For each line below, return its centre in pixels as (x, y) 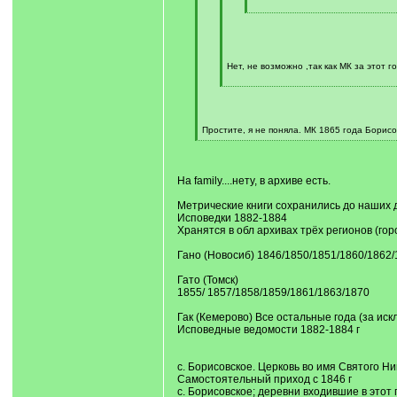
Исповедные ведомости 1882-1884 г (268, 330)
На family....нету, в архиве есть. (253, 181)
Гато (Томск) (207, 280)
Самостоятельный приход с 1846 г (264, 379)
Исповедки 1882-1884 (232, 218)
